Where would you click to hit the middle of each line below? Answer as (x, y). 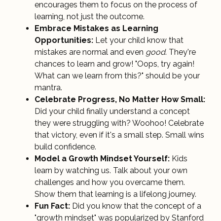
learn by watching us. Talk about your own (111, 170)
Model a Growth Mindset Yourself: (102, 158)
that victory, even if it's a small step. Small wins (119, 135)
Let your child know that (138, 40)
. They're (181, 52)
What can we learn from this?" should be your (117, 75)
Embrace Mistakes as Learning (96, 28)
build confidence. (65, 147)
